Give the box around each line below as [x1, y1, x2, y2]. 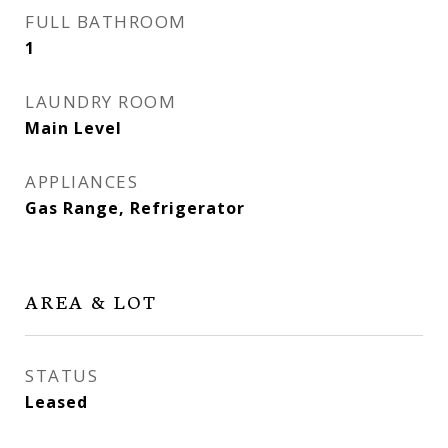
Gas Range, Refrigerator [25, 197, 245, 219]
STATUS [25, 364, 98, 387]
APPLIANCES [25, 170, 138, 193]
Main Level [25, 117, 122, 139]
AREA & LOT [25, 287, 158, 314]
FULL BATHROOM [25, 10, 187, 33]
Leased [25, 391, 88, 413]
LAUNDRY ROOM [25, 90, 176, 113]
